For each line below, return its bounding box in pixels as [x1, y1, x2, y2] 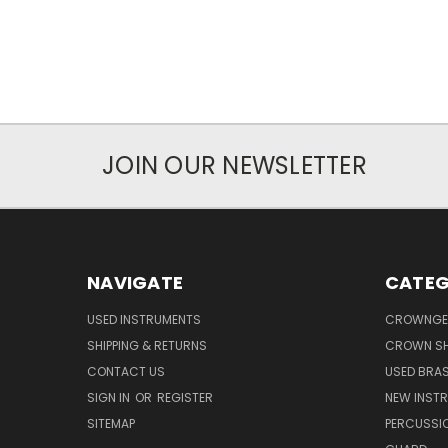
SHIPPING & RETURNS [87, 336, 207, 354]
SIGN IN [87, 388, 133, 406]
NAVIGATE [87, 269, 183, 295]
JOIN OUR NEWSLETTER [102, 148, 367, 182]
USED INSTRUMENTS [87, 310, 201, 328]
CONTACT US [87, 362, 165, 380]
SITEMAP [87, 414, 135, 432]
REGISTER [157, 388, 213, 406]
